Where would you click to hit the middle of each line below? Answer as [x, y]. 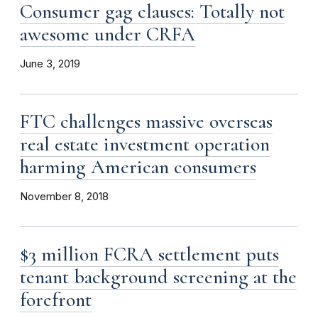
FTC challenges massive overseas [146, 122]
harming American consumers [138, 167]
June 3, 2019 [50, 64]
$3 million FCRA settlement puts [149, 254]
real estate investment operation [145, 144]
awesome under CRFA [108, 34]
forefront [56, 300]
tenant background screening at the [158, 277]
